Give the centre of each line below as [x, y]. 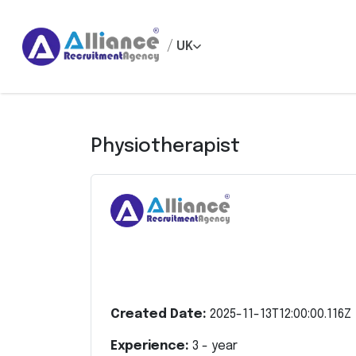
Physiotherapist [165, 147]
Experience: [151, 346]
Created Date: [160, 314]
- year [218, 346]
